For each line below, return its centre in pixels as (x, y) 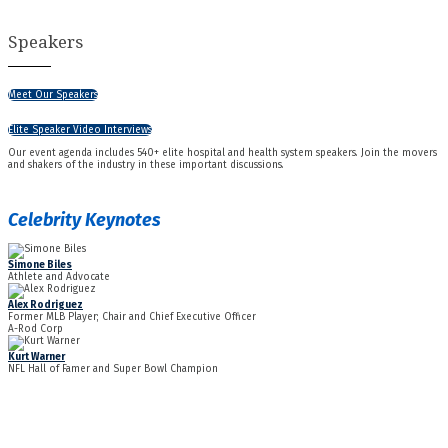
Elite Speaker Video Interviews (80, 129)
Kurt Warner (36, 356)
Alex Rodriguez (45, 304)
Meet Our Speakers (53, 94)
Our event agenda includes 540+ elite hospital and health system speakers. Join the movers (222, 152)
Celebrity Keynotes (84, 220)
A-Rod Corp (35, 328)
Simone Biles (40, 264)
